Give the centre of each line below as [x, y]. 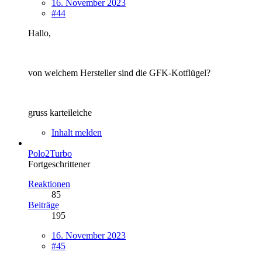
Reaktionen [49, 184]
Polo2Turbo [50, 153]
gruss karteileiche [60, 112]
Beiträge [44, 205]
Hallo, [39, 33]
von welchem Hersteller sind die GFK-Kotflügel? [119, 73]
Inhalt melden [77, 132]
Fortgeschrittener [59, 164]
